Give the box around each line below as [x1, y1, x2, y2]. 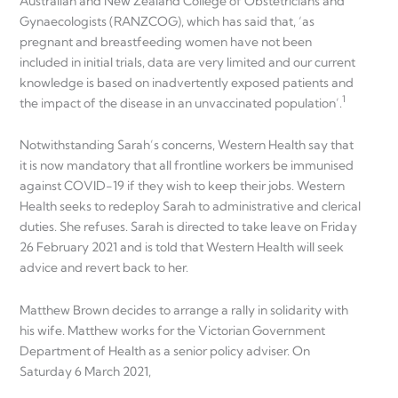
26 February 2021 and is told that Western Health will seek [20, 239, 344, 256]
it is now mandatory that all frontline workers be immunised [20, 157, 354, 174]
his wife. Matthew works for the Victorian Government [20, 322, 325, 338]
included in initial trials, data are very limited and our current [20, 53, 355, 70]
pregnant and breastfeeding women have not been [20, 33, 312, 50]
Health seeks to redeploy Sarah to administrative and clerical [20, 198, 361, 215]
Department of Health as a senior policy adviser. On [20, 342, 310, 359]
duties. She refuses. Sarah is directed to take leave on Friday [20, 219, 357, 235]
